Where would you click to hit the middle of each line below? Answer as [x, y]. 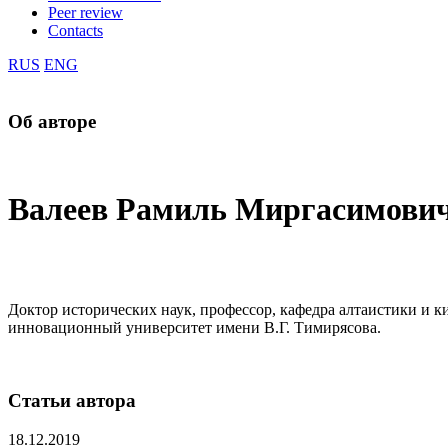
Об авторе [52, 121]
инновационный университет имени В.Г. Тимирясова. [194, 328]
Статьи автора [72, 401]
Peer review [85, 12]
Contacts [75, 30]
